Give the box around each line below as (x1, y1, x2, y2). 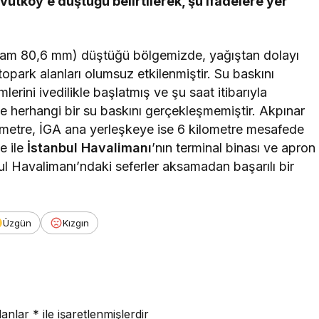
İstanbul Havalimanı (27, 140, 152, 156)
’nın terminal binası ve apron (152, 140, 316, 156)
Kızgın (63, 217, 89, 229)
